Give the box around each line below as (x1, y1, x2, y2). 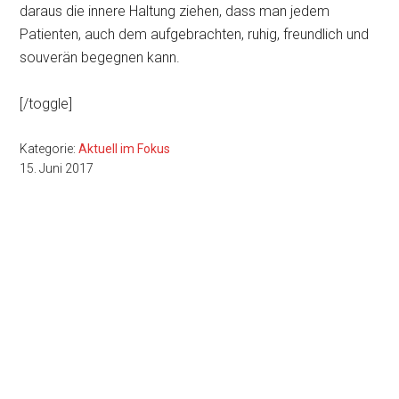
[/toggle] (20, 95, 73, 112)
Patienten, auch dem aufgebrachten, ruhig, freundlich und (20, 26, 370, 43)
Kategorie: (20, 142, 79, 156)
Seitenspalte (19, 252, 178, 283)
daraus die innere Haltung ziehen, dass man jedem (20, 3, 330, 20)
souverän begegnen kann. (20, 49, 181, 66)
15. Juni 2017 (20, 161, 94, 175)
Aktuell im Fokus (78, 142, 171, 156)
